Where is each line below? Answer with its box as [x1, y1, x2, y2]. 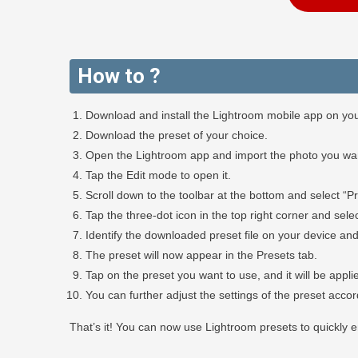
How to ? [78, 63, 161, 88]
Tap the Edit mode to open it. [86, 168, 231, 181]
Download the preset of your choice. [86, 128, 268, 141]
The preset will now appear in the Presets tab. [86, 248, 317, 261]
